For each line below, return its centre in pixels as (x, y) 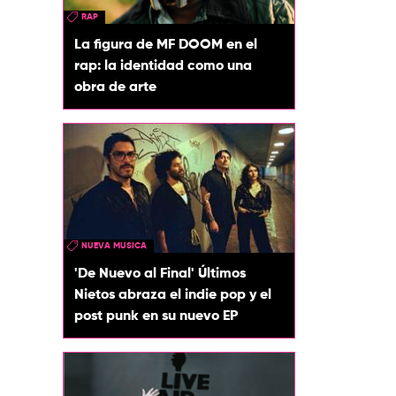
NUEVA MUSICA (114, 246)
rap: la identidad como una (163, 66)
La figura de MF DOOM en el (166, 45)
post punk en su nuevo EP (156, 317)
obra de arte (115, 87)
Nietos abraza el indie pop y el (173, 296)
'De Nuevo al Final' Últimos (160, 274)
